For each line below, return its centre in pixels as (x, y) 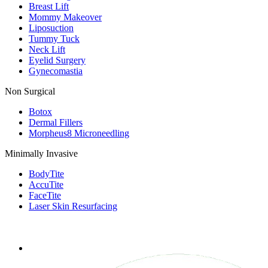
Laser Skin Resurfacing (73, 206)
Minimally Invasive (41, 154)
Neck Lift (47, 50)
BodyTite (46, 174)
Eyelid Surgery (57, 60)
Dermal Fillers (56, 123)
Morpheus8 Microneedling (79, 133)
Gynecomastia (56, 71)
